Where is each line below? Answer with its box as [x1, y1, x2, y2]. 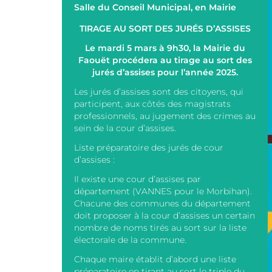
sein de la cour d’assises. [74, 123, 176, 134]
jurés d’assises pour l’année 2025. [92, 67, 238, 78]
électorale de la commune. [74, 234, 186, 245]
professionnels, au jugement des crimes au [74, 110, 256, 121]
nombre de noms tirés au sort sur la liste [74, 222, 246, 233]
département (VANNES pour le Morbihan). [74, 186, 252, 197]
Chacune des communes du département [74, 198, 251, 209]
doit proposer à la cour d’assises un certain [74, 210, 255, 221]
